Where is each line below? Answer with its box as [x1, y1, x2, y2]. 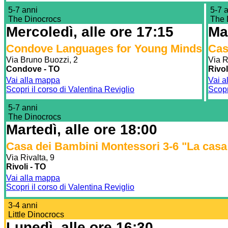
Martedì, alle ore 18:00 [6, 121, 157, 137]
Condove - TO [6, 64, 60, 73]
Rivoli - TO [6, 162, 46, 171]
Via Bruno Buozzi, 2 [6, 55, 78, 64]
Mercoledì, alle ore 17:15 [6, 23, 174, 40]
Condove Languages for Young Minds [6, 42, 202, 55]
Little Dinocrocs [8, 210, 64, 219]
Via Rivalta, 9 [6, 153, 54, 162]
